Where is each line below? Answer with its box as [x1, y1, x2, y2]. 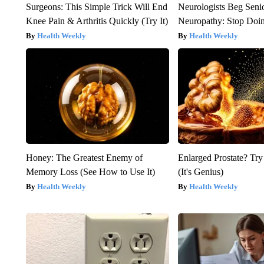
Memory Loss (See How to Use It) [25, 167, 155, 177]
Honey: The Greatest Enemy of [25, 153, 143, 163]
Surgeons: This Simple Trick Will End [25, 2, 167, 12]
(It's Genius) [178, 167, 224, 177]
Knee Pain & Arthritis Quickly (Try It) [25, 16, 168, 27]
